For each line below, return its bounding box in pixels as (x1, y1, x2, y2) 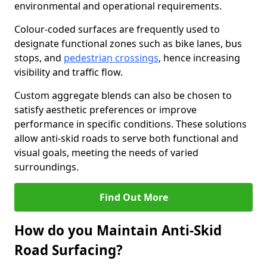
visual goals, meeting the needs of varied (14, 146, 198, 159)
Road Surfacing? (14, 241, 123, 259)
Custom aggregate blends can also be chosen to (14, 89, 232, 102)
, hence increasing (159, 51, 240, 64)
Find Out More (99, 191, 168, 204)
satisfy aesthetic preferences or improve (14, 103, 197, 116)
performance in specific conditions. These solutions (14, 117, 247, 131)
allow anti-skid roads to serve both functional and (14, 132, 238, 145)
